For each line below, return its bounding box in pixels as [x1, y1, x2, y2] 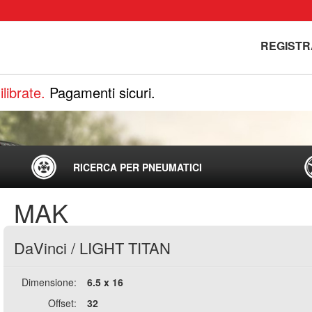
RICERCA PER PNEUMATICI [73, 160, 202, 174]
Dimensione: [22, 275, 77, 289]
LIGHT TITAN [79, 237, 171, 258]
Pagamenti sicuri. [49, 82, 155, 102]
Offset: [48, 296, 77, 310]
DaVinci [13, 237, 67, 258]
